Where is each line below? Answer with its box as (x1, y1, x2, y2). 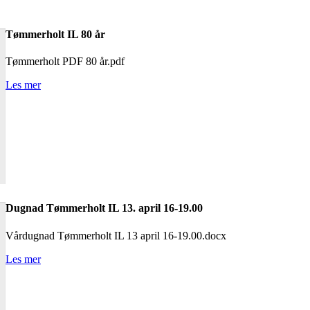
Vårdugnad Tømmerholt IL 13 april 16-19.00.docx (6, 229, 226, 241)
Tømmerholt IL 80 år (6, 28, 105, 41)
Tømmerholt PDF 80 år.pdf (6, 55, 125, 68)
